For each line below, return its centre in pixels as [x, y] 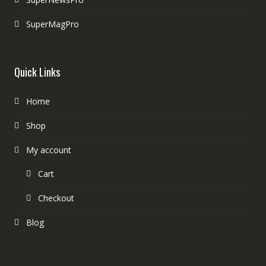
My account [48, 150]
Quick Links [37, 72]
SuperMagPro [52, 24]
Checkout [56, 198]
